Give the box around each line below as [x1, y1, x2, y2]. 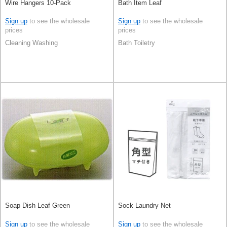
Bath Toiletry [118, 39, 155, 47]
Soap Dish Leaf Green [5, 202, 70, 209]
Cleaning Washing [5, 39, 58, 47]
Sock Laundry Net [118, 202, 171, 209]
